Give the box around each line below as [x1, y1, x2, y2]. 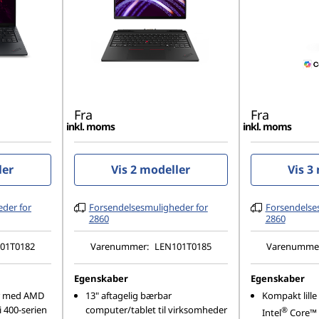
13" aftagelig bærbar [85, 289, 172, 302]
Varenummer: [90, 239, 151, 253]
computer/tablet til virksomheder [85, 303, 227, 316]
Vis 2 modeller [111, 162, 191, 177]
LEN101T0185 [154, 239, 211, 253]
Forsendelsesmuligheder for [88, 201, 208, 214]
